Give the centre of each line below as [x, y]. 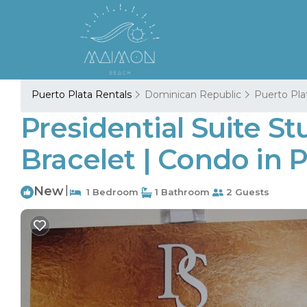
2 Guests [246, 192]
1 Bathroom [181, 192]
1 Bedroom [110, 192]
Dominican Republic [193, 95]
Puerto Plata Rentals [83, 95]
